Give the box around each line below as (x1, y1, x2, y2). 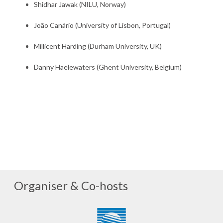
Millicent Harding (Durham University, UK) (34, 42, 162, 51)
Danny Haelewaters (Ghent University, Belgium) (34, 63, 183, 72)
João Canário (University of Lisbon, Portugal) (34, 21, 171, 30)
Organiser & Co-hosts (14, 178, 128, 193)
